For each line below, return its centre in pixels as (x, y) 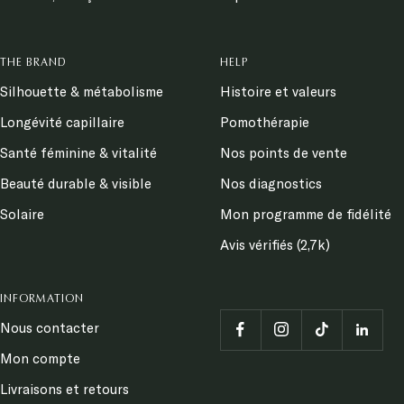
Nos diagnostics (271, 183)
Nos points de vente (284, 152)
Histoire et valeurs (278, 91)
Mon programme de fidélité (306, 214)
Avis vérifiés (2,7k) (275, 244)
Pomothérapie (265, 122)
